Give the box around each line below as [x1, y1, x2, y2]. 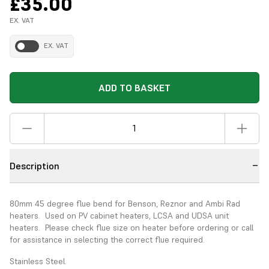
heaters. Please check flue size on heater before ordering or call [10, 222, 253, 233]
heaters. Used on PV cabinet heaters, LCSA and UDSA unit [10, 210, 229, 221]
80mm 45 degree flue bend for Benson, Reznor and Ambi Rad [10, 198, 240, 209]
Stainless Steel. [10, 255, 67, 267]
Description [10, 159, 59, 172]
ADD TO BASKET [98, 81, 171, 94]
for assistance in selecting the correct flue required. [10, 234, 205, 245]
